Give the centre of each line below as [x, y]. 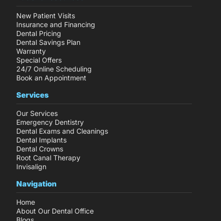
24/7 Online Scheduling [54, 69]
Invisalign [31, 167]
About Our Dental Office [55, 211]
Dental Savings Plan [48, 42]
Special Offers [39, 60]
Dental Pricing [39, 34]
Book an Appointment [51, 78]
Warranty [31, 51]
